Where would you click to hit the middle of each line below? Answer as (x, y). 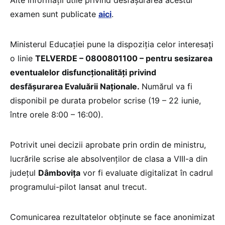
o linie (23, 59)
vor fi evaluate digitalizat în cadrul (147, 173)
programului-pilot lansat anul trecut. (78, 187)
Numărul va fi (167, 87)
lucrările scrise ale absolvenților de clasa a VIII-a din (109, 159)
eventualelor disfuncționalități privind (83, 73)
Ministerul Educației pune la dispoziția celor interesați (112, 44)
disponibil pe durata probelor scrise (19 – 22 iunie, (105, 101)
